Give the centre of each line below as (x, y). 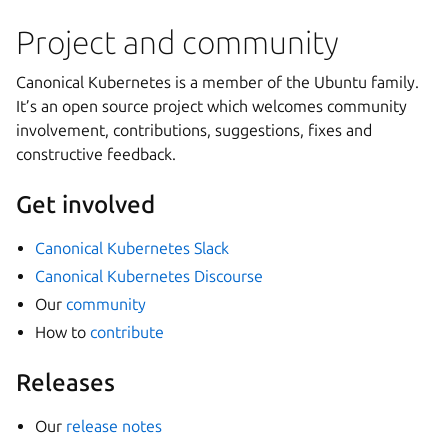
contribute (127, 331)
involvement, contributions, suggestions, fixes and (194, 129)
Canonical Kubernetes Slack (132, 247)
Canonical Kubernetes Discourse (149, 275)
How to (63, 331)
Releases (65, 382)
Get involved (85, 204)
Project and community (177, 41)
